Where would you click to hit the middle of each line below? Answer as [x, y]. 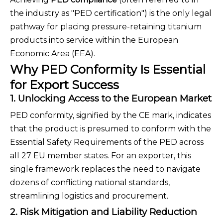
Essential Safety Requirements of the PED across [107, 142]
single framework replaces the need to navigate [105, 169]
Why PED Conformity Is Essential [108, 70]
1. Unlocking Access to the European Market [111, 99]
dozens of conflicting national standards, [90, 183]
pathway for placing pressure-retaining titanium [106, 27]
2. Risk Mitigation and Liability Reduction [104, 212]
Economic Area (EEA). [53, 54]
